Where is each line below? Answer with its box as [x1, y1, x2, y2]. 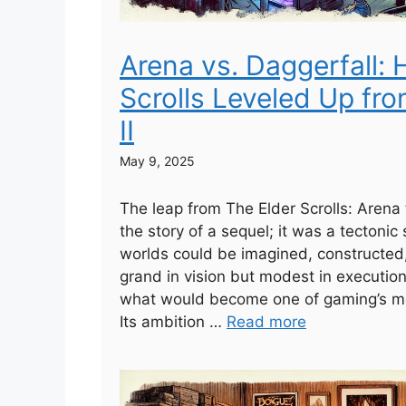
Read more [227, 313, 306, 332]
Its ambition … [120, 313, 227, 332]
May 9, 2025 [120, 153, 195, 169]
